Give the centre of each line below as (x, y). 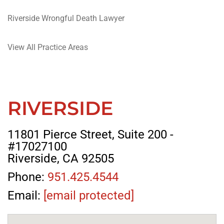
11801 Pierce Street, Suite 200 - (90, 135)
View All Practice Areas (48, 47)
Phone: (27, 177)
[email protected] (89, 196)
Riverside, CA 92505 (61, 159)
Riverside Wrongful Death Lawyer (66, 18)
